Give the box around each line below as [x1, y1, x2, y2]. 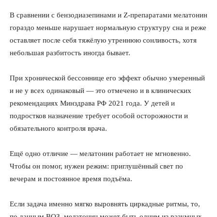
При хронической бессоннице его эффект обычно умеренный [10, 74, 205, 82]
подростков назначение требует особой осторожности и [10, 112, 188, 120]
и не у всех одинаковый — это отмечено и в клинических [10, 87, 191, 94]
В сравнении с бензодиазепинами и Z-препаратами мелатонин [10, 11, 207, 19]
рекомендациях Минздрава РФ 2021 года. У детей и [10, 99, 175, 107]
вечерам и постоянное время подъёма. [10, 175, 132, 183]
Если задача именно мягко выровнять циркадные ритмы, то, [10, 200, 200, 208]
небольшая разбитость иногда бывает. [10, 49, 130, 57]
